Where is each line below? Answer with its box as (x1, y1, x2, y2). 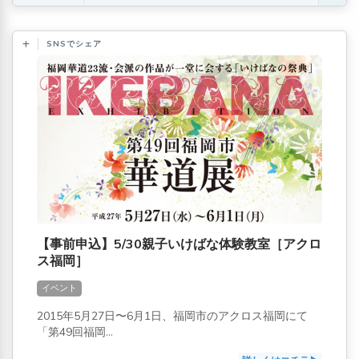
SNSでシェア (46, 38, 102, 50)
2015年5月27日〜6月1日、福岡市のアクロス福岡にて (37, 308, 308, 324)
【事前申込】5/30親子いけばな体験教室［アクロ (37, 235, 321, 253)
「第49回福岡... (37, 324, 113, 340)
